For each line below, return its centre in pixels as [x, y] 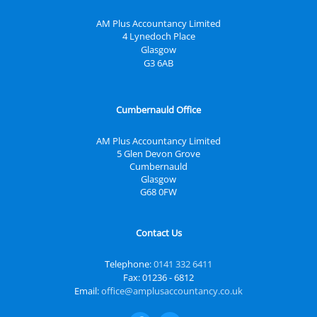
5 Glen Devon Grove [158, 153]
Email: [88, 290]
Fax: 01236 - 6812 [158, 277]
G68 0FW [158, 191]
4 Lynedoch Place [158, 36]
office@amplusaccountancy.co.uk [172, 290]
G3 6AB [158, 63]
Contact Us [158, 232]
